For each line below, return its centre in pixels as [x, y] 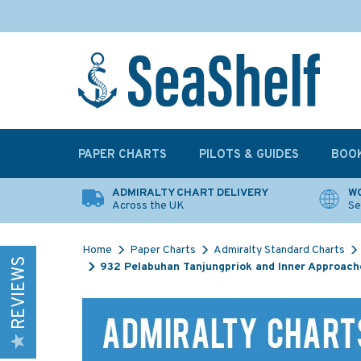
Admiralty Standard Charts [279, 250]
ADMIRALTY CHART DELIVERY [190, 193]
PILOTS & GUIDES [249, 155]
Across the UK [148, 206]
